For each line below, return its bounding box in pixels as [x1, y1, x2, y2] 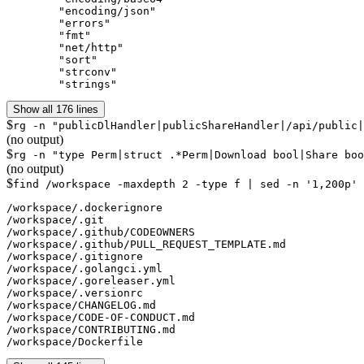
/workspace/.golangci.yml [6, 262, 162, 275]
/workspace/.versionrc [6, 286, 143, 299]
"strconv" [6, 65, 58, 78]
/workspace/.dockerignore [6, 201, 162, 214]
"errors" [6, 16, 58, 29]
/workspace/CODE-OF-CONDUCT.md [6, 310, 195, 323]
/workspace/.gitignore [6, 249, 143, 262]
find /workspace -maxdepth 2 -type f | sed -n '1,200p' [13, 177, 357, 190]
